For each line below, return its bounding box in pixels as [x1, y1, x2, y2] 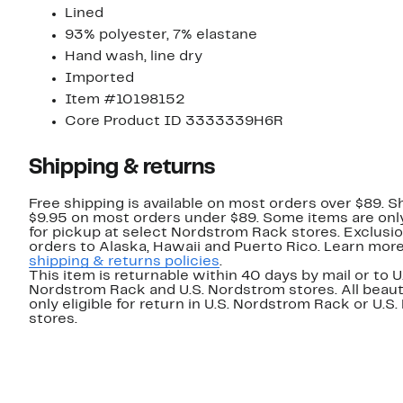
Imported [65, 72, 134, 85]
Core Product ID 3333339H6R [65, 115, 283, 129]
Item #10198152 [65, 94, 185, 107]
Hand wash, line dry [65, 50, 202, 64]
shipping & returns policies [29, 255, 219, 269]
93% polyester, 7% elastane [65, 29, 257, 42]
